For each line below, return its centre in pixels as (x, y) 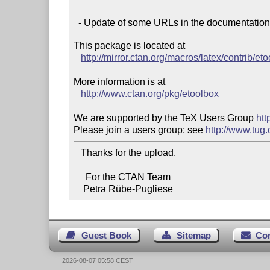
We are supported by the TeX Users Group (165, 118)
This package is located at (130, 45)
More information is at (120, 81)
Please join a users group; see (140, 130)
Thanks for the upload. (77, 152)
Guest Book (106, 236)
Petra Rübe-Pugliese (128, 189)
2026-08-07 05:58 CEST (98, 260)
